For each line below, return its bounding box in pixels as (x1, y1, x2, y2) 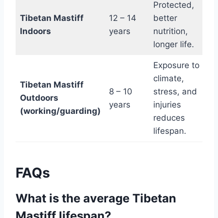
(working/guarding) (19, 106, 101, 116)
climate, (153, 73, 184, 84)
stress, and (153, 87, 197, 97)
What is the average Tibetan (16, 191, 176, 206)
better (153, 13, 177, 23)
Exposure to (153, 60, 200, 71)
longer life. (153, 39, 194, 50)
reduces (153, 113, 185, 123)
